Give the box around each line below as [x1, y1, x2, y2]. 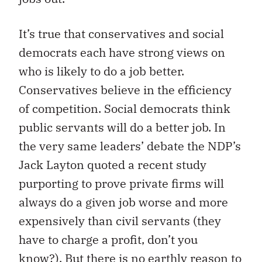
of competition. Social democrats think [19, 101, 230, 117]
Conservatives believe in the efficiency [19, 82, 232, 98]
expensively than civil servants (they [19, 213, 221, 229]
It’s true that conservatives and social [19, 26, 224, 42]
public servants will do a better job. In [19, 119, 226, 136]
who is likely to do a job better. [19, 63, 184, 80]
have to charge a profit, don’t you [19, 232, 198, 248]
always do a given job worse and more [19, 194, 228, 211]
